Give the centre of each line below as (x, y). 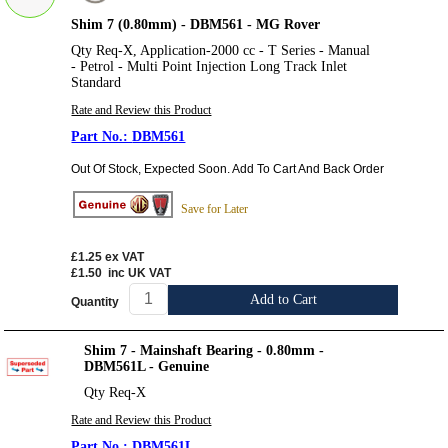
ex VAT (125, 257)
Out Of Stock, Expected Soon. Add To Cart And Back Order (228, 168)
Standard (96, 82)
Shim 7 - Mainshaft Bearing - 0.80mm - (204, 351)
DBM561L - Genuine (147, 367)
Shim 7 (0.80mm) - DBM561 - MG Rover (196, 24)
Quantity (95, 301)
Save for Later (215, 208)
